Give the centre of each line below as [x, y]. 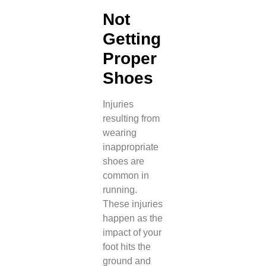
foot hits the [126, 247]
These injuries [132, 204]
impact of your [132, 233]
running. [120, 190]
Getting [132, 39]
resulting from [131, 119]
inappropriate [130, 147]
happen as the [132, 218]
